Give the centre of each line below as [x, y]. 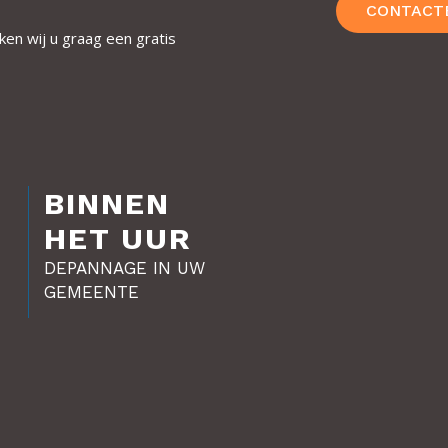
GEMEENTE [91, 292]
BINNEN [106, 203]
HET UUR [117, 238]
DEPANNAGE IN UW [124, 268]
